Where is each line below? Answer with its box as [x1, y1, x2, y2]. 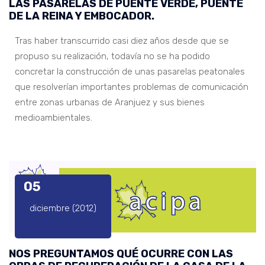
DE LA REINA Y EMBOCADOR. [9, 9, 154, 23]
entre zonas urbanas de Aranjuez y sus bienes [15, 97, 205, 108]
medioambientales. [15, 112, 92, 124]
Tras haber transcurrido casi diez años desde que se [15, 35, 229, 47]
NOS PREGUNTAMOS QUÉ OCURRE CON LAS [9, 247, 233, 261]
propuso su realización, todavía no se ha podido [15, 51, 210, 62]
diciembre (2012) [30, 203, 96, 214]
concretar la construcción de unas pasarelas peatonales [15, 66, 245, 77]
